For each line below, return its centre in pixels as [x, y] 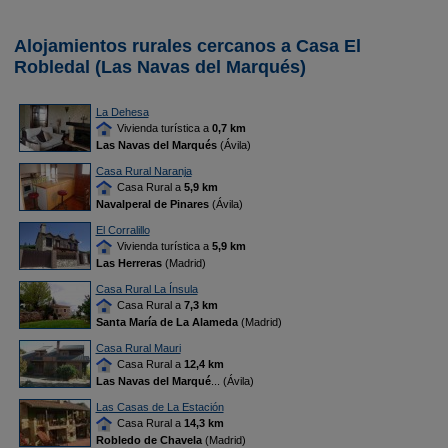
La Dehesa [122, 112]
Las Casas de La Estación [159, 407]
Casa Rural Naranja [143, 171]
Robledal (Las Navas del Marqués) [160, 67]
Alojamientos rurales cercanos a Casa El [187, 46]
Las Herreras [128, 263]
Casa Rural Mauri [138, 348]
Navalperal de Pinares [152, 204]
